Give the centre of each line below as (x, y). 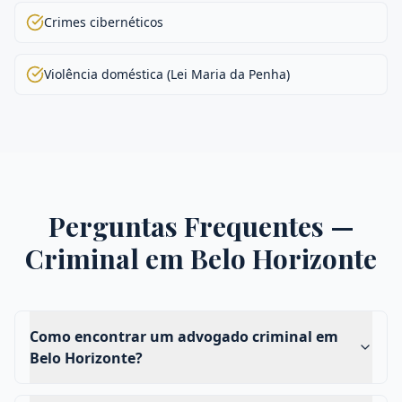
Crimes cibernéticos (104, 22)
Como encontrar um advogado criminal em (184, 336)
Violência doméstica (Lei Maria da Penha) (167, 74)
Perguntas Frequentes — (201, 226)
